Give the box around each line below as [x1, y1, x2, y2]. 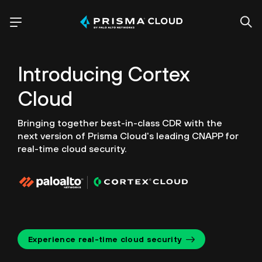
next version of [18, 130, 85, 141]
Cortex [127, 62, 190, 85]
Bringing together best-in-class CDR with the [18, 118, 222, 128]
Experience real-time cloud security [28, 234, 182, 244]
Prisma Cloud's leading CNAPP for [85, 130, 239, 141]
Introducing [18, 62, 127, 85]
